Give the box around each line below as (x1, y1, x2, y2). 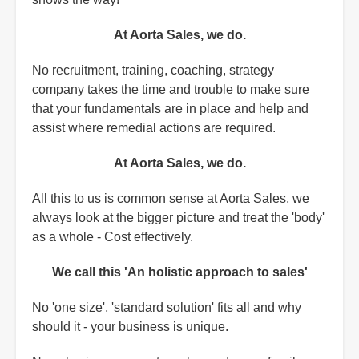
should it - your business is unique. (32, 320, 228, 334)
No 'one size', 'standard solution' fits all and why (32, 301, 301, 315)
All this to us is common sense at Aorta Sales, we (32, 192, 309, 206)
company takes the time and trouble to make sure (32, 83, 309, 97)
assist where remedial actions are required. (32, 121, 276, 135)
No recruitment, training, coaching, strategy (32, 63, 274, 78)
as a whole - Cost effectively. (32, 230, 193, 244)
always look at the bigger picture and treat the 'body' (32, 211, 325, 225)
